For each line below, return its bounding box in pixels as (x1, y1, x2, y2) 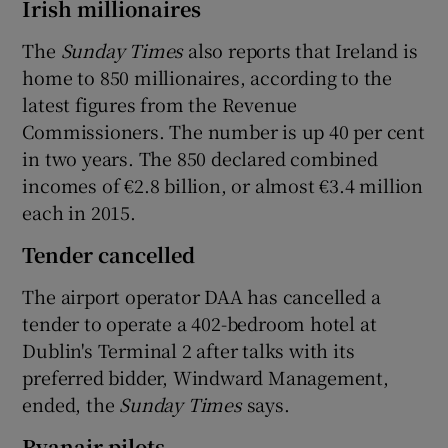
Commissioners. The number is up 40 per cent (22, 117, 425, 144)
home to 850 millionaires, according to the (22, 63, 393, 90)
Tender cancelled (22, 239, 196, 269)
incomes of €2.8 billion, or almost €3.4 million (22, 171, 424, 198)
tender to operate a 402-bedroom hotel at (22, 309, 377, 336)
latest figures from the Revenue (22, 90, 298, 117)
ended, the (22, 390, 120, 417)
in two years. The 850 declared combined (22, 144, 378, 171)
